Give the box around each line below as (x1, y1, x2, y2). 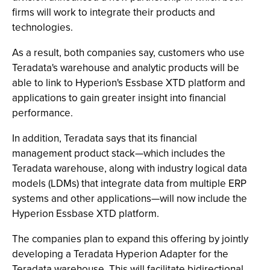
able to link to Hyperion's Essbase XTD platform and (12, 75, 245, 90)
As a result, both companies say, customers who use (12, 45, 245, 60)
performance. (12, 105, 73, 121)
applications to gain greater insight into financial (12, 90, 226, 105)
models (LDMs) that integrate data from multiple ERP (12, 176, 246, 191)
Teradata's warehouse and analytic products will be (12, 60, 239, 75)
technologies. (12, 20, 73, 35)
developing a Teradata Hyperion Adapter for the (12, 246, 228, 262)
